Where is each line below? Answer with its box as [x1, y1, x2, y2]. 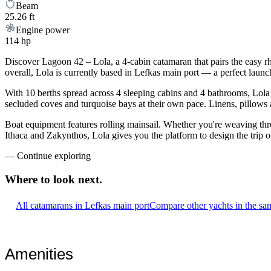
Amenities [5, 244, 73, 263]
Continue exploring [17, 151, 91, 162]
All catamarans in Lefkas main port [16, 200, 149, 211]
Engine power [16, 25, 70, 36]
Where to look [5, 173, 75, 186]
